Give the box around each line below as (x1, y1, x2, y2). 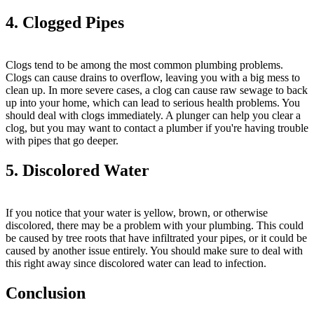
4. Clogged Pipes (6, 13, 124, 32)
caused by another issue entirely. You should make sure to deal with (6, 244, 303, 257)
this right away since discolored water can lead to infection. (6, 257, 266, 269)
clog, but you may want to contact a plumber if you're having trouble (6, 122, 308, 135)
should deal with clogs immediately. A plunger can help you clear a (6, 109, 301, 122)
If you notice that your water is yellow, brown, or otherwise (6, 206, 268, 219)
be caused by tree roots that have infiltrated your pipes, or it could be (6, 231, 307, 244)
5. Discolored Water (6, 161, 149, 180)
